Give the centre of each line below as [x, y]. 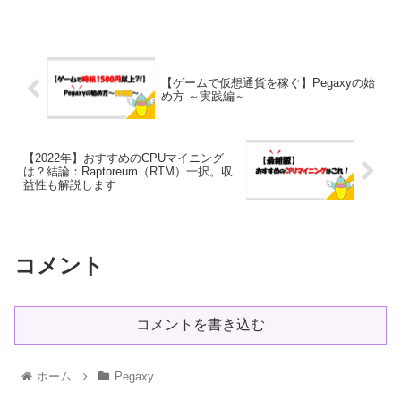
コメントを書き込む [200, 324]
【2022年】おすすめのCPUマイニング [124, 158]
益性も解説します [70, 184]
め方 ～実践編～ [203, 96]
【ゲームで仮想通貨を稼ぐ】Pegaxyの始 [268, 82]
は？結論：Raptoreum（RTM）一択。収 [128, 171]
